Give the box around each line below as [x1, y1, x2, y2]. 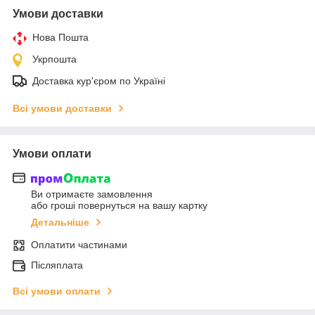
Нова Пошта [32, 31, 89, 43]
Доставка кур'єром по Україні [32, 75, 165, 86]
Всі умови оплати [13, 285, 101, 297]
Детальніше [31, 217, 89, 229]
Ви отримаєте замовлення [31, 188, 153, 200]
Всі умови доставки [13, 102, 112, 114]
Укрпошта [32, 53, 77, 65]
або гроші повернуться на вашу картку [31, 200, 207, 212]
